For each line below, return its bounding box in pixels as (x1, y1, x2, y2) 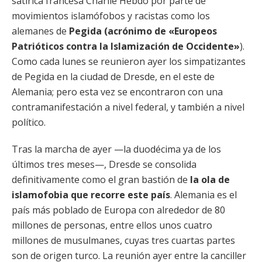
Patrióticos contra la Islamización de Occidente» (12, 40, 240, 53)
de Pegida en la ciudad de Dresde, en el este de (12, 70, 215, 83)
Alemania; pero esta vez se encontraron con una (12, 85, 223, 98)
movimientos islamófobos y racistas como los (12, 9, 210, 22)
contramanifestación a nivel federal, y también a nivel (12, 101, 244, 113)
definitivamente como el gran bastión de (12, 173, 188, 186)
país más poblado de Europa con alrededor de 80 (12, 204, 225, 216)
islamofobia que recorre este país (12, 188, 170, 201)
